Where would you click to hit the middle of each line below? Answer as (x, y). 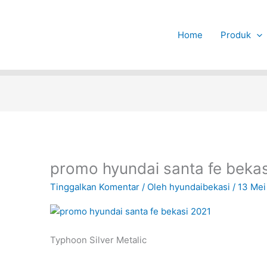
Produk (235, 35)
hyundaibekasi (201, 187)
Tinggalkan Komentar (95, 187)
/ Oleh (156, 187)
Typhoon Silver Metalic (99, 240)
